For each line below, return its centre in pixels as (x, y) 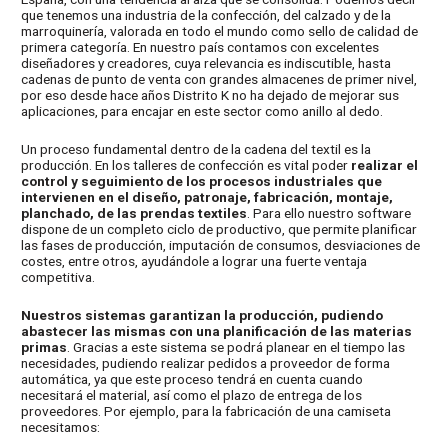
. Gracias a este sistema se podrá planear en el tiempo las (236, 347)
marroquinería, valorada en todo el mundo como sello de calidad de (220, 31)
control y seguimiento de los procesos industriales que (202, 181)
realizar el (385, 165)
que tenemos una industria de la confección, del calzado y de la (206, 15)
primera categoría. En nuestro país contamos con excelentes (200, 47)
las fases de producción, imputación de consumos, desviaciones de (221, 245)
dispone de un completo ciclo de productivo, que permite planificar (219, 229)
